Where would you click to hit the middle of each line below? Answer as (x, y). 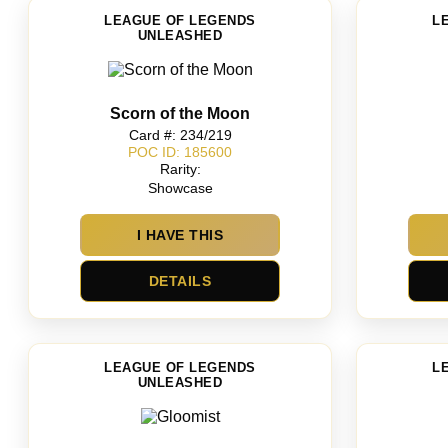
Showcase (180, 187)
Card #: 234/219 (180, 134)
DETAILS (180, 281)
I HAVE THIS (180, 235)
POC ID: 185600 (180, 151)
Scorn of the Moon (180, 114)
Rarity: (180, 169)
